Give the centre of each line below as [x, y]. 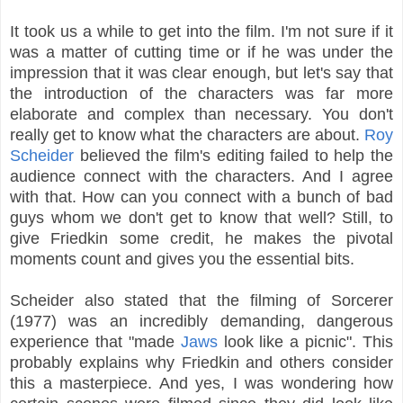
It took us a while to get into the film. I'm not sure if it [201, 31]
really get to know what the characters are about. [187, 134]
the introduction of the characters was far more [201, 93]
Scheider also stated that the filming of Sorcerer [201, 300]
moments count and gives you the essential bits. [182, 259]
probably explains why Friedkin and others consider [201, 362]
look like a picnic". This [305, 341]
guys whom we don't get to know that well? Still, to [201, 217]
